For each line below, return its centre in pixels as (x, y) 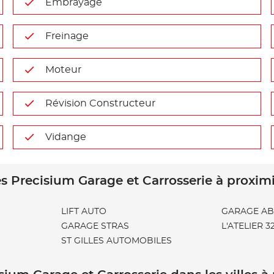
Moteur (64, 70)
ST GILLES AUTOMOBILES (117, 241)
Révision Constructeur (101, 103)
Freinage (67, 36)
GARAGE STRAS (95, 226)
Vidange (66, 137)
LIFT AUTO (84, 212)
